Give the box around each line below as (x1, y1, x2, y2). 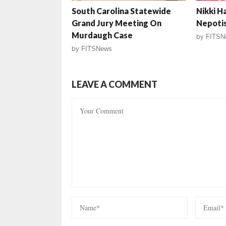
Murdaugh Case (72, 30, 133, 40)
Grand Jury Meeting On (72, 18, 161, 28)
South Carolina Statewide (72, 6, 171, 16)
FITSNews (81, 45, 112, 53)
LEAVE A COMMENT (72, 79, 157, 90)
